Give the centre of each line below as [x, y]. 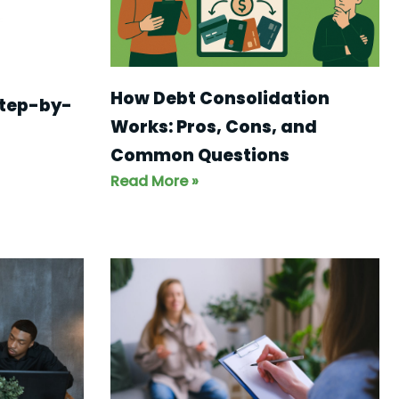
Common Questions [199, 156]
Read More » [154, 182]
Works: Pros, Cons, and [213, 127]
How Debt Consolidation [220, 99]
